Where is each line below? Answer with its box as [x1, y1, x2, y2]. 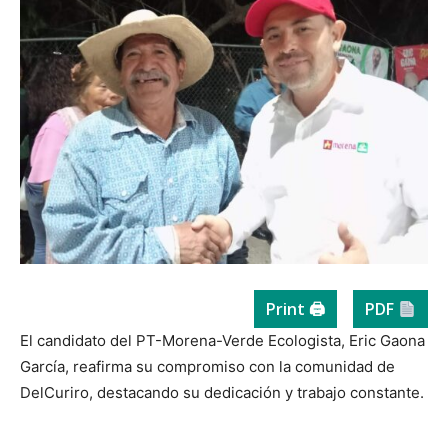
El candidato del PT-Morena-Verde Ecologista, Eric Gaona [20, 331, 425, 351]
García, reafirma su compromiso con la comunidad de [20, 357, 395, 377]
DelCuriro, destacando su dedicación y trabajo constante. [20, 383, 424, 403]
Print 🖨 [265, 298, 325, 321]
